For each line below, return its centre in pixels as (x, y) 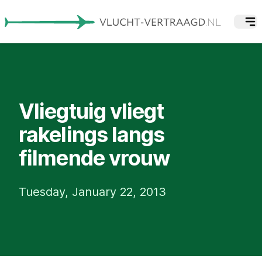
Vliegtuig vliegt (91, 111)
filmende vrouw (95, 158)
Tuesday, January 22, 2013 (92, 192)
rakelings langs (92, 134)
